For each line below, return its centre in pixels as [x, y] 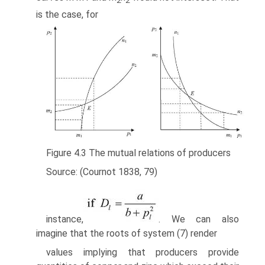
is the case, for [67, 15]
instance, [65, 219]
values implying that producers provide [143, 252]
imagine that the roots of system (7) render [127, 233]
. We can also [199, 219]
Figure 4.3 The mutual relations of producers [138, 153]
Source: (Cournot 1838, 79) [102, 172]
